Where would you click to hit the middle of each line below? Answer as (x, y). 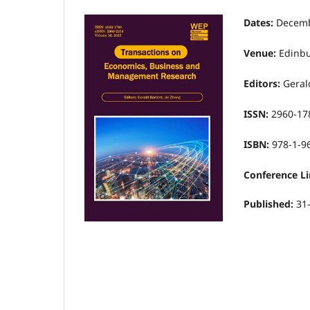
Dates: (258, 22)
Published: (270, 204)
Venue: (260, 53)
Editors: (262, 83)
